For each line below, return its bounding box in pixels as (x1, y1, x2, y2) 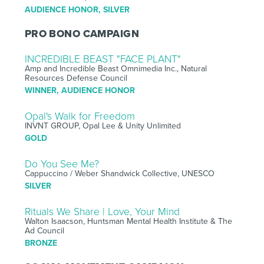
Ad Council (24, 225, 64, 236)
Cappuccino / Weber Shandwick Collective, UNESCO (24, 168, 214, 179)
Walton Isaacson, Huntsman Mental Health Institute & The (24, 216, 232, 226)
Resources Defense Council (24, 72, 127, 83)
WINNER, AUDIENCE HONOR (24, 85, 135, 95)
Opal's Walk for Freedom (24, 110, 135, 123)
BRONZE (24, 237, 57, 248)
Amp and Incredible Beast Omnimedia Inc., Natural (24, 63, 207, 74)
